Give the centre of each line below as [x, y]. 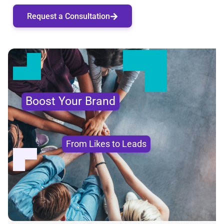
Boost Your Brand [70, 101]
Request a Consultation [68, 16]
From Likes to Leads [106, 144]
